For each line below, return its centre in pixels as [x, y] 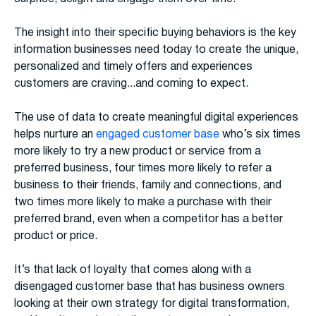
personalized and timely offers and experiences [133, 67]
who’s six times [260, 135]
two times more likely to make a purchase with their [143, 203]
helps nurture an [55, 135]
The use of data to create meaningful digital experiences [156, 118]
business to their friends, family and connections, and [148, 186]
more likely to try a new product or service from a [138, 152]
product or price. [56, 237]
